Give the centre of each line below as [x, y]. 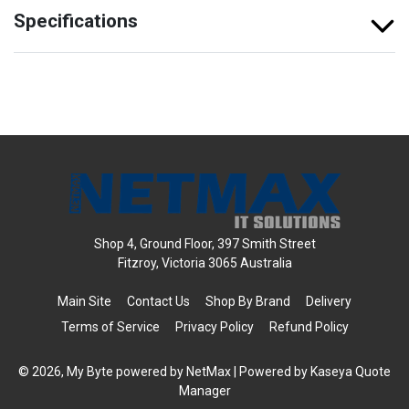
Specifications [76, 21]
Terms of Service [110, 327]
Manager [204, 391]
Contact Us [158, 302]
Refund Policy [309, 327]
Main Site [84, 302]
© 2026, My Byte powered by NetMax [126, 372]
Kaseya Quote [351, 372]
